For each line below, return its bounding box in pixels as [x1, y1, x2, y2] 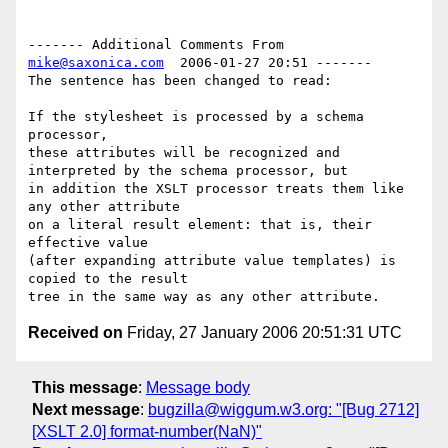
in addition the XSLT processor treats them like [28, 181, 404, 197]
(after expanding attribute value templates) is [28, 253, 396, 269]
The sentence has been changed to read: [28, 73, 332, 89]
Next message [32, 400, 140, 418]
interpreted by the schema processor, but [28, 163, 356, 179]
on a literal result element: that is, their [28, 217, 372, 233]
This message [32, 378, 138, 396]
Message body [146, 378, 250, 396]
